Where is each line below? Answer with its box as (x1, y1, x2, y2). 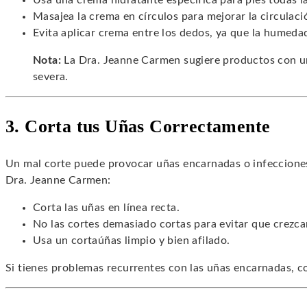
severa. (33, 71, 69, 83)
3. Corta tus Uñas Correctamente (5, 116, 271, 137)
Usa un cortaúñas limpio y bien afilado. (33, 235, 230, 247)
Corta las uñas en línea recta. (33, 202, 180, 214)
